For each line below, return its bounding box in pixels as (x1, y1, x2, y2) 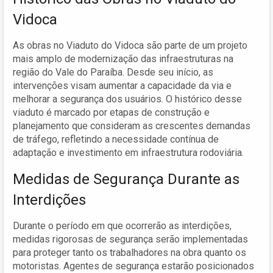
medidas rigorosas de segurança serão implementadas (13, 233, 248, 245)
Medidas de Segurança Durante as (13, 170, 239, 188)
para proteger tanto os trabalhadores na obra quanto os (13, 246, 246, 258)
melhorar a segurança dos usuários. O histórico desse (13, 93, 242, 105)
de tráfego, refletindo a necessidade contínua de (13, 133, 219, 145)
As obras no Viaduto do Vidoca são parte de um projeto (13, 39, 247, 51)
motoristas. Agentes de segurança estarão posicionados (13, 260, 254, 272)
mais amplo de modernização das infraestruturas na (13, 52, 233, 65)
